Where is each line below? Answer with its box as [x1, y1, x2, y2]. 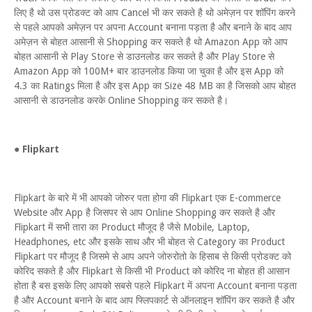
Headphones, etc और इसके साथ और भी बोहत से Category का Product [14, 236, 285, 247]
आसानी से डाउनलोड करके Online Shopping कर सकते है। [14, 95, 228, 106]
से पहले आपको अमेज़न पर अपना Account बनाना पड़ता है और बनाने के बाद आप [14, 22, 292, 33]
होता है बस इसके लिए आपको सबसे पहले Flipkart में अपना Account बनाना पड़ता [14, 280, 297, 291]
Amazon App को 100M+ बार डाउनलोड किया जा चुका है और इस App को [14, 65, 283, 77]
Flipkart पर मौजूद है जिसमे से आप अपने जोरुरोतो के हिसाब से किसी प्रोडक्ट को [14, 251, 291, 262]
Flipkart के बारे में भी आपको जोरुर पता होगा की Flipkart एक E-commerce [14, 192, 281, 203]
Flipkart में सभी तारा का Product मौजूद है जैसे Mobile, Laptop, [14, 221, 250, 233]
